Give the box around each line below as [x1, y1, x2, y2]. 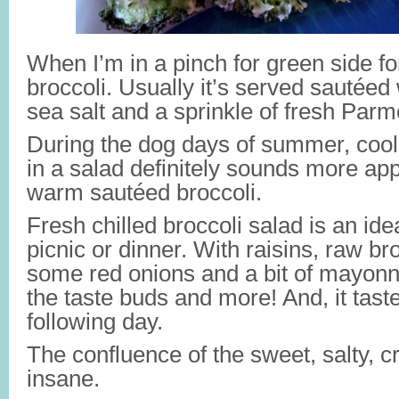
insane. [27, 366, 100, 391]
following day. [27, 309, 163, 334]
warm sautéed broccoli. [27, 180, 262, 205]
